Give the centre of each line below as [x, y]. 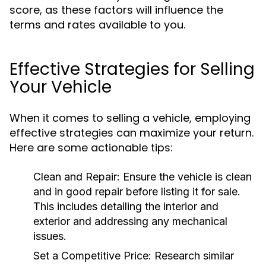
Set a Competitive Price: [92, 256]
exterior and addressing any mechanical [130, 221]
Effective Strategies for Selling [132, 69]
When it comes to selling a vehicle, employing [130, 118]
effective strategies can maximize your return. [132, 133]
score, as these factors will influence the [116, 10]
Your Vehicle [61, 87]
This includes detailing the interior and [126, 206]
